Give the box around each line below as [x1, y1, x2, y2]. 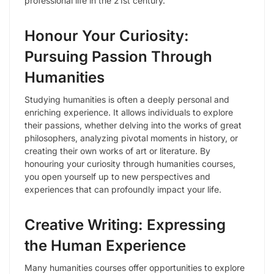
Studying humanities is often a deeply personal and [24, 94, 229, 105]
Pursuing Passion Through [24, 47, 212, 65]
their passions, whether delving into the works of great [24, 119, 242, 130]
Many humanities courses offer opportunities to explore [24, 262, 245, 273]
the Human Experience [24, 236, 186, 254]
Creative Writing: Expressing [24, 215, 226, 234]
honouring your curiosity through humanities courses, [24, 158, 235, 169]
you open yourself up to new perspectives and [24, 171, 210, 182]
